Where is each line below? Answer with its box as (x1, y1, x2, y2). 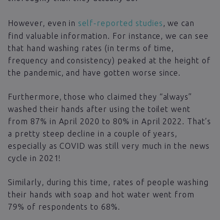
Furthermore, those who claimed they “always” (8, 92, 192, 101)
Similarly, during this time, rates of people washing (8, 177, 209, 187)
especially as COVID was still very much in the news (8, 141, 210, 150)
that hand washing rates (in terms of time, (8, 43, 174, 53)
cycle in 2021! (8, 153, 61, 163)
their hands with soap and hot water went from (8, 190, 195, 199)
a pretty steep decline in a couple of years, (8, 129, 178, 138)
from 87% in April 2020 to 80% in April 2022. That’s (8, 116, 211, 126)
